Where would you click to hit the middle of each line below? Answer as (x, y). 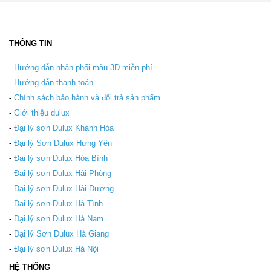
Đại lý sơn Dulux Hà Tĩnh (58, 203)
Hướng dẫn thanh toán (54, 82)
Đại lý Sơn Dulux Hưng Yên (63, 143)
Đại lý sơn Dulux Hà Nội (56, 249)
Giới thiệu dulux (42, 113)
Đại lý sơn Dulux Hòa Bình (61, 158)
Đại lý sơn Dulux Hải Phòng (63, 173)
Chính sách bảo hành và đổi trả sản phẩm (87, 97)
